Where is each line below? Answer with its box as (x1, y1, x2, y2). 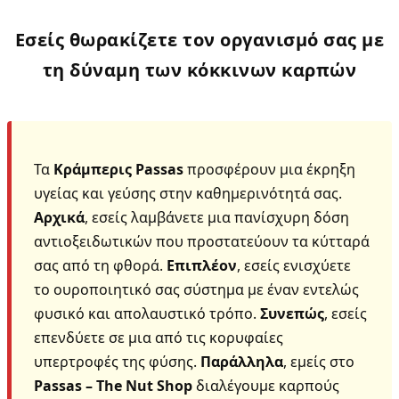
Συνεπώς (260, 303, 324, 323)
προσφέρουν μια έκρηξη (183, 159, 355, 179)
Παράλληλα (200, 351, 283, 371)
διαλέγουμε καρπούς (192, 375, 339, 395)
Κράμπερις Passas (53, 159, 183, 179)
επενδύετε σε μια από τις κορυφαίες (34, 327, 283, 347)
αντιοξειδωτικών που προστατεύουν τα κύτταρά (34, 231, 370, 251)
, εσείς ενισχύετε (237, 255, 351, 275)
